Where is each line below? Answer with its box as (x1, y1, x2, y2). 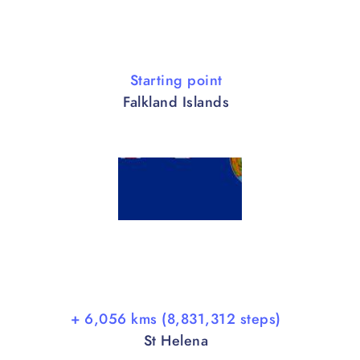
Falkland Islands (123, 92, 229, 112)
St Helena (143, 329, 209, 350)
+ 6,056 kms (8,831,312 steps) (71, 308, 281, 329)
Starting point (129, 70, 223, 91)
